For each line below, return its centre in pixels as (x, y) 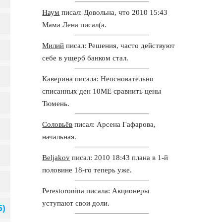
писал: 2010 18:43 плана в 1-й (119, 157)
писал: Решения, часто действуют (120, 45)
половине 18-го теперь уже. (87, 170)
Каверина (58, 79)
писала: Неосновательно (113, 79)
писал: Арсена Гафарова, (114, 124)
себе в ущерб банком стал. (85, 58)
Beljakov (56, 157)
